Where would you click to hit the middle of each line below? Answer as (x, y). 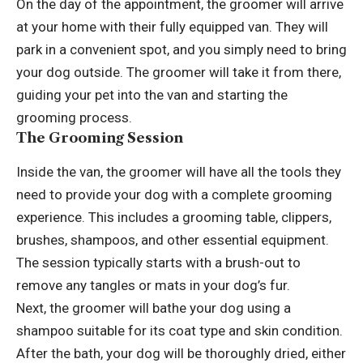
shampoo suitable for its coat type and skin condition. (179, 330)
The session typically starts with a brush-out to (158, 262)
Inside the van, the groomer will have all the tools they (179, 171)
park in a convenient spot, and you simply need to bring (181, 50)
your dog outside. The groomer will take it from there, (179, 73)
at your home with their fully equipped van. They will (172, 27)
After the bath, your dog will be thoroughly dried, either (181, 353)
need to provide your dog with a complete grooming (174, 194)
